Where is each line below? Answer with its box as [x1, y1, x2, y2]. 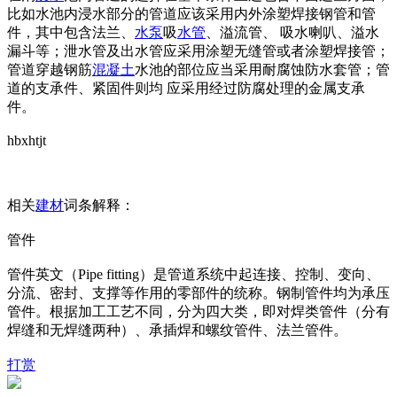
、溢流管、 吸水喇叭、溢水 [206, 25, 379, 40]
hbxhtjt [7, 133, 46, 148]
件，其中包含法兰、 [7, 25, 135, 40]
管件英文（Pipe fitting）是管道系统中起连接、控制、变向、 [7, 267, 380, 282]
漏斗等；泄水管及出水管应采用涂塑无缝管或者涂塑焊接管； [7, 43, 390, 58]
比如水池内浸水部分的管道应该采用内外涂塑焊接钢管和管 [7, 6, 376, 21]
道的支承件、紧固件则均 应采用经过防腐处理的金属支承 [7, 81, 365, 96]
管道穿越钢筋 [7, 62, 92, 77]
